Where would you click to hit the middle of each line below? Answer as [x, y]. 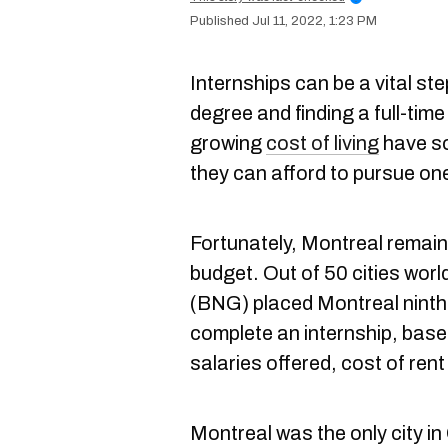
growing [228, 143]
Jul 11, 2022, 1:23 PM [314, 21]
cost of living [322, 143]
